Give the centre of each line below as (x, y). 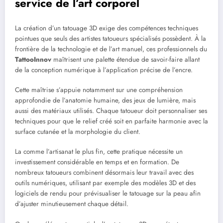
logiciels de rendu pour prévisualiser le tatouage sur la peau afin (108, 194)
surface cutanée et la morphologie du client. (78, 132)
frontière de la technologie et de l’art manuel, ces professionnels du (111, 49)
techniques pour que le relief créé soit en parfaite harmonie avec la (111, 121)
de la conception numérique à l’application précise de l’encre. (104, 70)
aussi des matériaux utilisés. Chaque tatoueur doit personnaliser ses (111, 111)
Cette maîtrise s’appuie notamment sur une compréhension (99, 90)
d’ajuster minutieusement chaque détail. (72, 204)
